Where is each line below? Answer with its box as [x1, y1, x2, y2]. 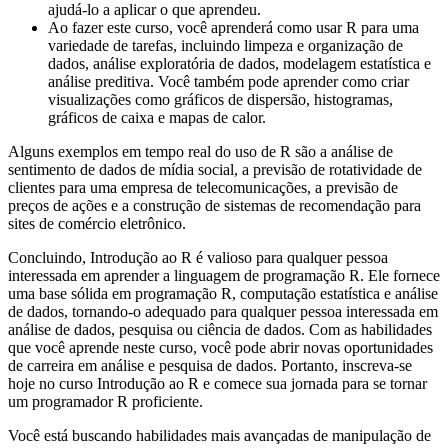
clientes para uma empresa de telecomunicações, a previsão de [8, 179, 398, 197]
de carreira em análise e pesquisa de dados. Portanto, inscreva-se [8, 357, 412, 375]
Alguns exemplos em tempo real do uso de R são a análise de [8, 143, 393, 161]
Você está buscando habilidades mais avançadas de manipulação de [8, 427, 431, 445]
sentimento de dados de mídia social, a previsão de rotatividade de [8, 161, 422, 179]
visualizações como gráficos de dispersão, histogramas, [48, 91, 393, 109]
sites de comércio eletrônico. [8, 215, 186, 233]
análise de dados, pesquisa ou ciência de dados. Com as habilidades [8, 321, 432, 339]
